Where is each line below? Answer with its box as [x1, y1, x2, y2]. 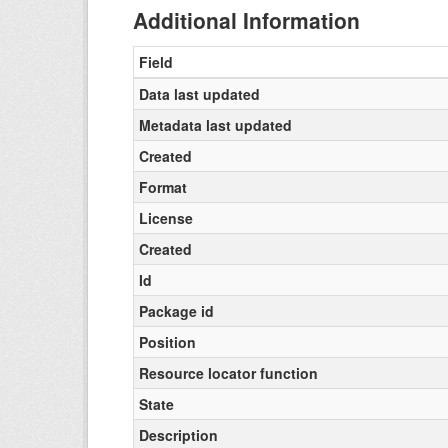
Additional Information [133, 5, 360, 35]
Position [139, 332, 196, 352]
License [139, 208, 193, 228]
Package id [139, 301, 214, 321]
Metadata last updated [139, 115, 292, 135]
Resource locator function [139, 363, 318, 383]
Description [139, 425, 218, 445]
